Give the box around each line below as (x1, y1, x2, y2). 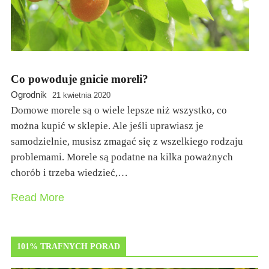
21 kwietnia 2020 (52, 90, 110, 100)
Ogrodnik (11, 89, 47, 100)
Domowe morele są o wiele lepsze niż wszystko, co (11, 104, 227, 116)
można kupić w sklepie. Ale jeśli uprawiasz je (11, 119, 204, 131)
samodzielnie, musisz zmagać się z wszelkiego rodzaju (11, 135, 243, 147)
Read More (11, 191, 64, 204)
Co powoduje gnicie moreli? (11, 72, 148, 85)
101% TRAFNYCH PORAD (17, 241, 120, 251)
